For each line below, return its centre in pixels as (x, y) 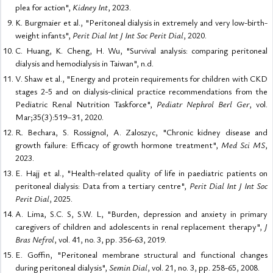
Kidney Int (90, 7)
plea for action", (44, 7)
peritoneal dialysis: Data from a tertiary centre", (102, 186)
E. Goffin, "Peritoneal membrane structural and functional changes (141, 254)
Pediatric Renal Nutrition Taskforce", (86, 104)
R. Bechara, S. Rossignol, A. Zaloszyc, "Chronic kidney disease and (141, 132)
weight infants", (44, 35)
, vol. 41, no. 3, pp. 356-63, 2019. (110, 239)
